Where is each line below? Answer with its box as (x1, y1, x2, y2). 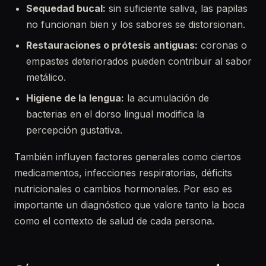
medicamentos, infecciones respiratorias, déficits (14, 167, 232, 179)
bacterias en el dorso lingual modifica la (26, 108, 204, 120)
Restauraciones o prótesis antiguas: (26, 39, 198, 51)
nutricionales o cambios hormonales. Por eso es (14, 183, 232, 195)
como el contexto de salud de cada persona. (14, 215, 214, 227)
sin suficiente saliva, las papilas (106, 2, 248, 14)
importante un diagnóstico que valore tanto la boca (14, 199, 245, 211)
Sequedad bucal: (26, 2, 106, 14)
